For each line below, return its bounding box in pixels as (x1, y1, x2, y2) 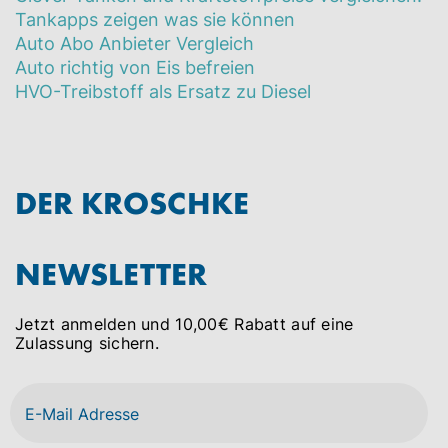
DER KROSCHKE (15, 181, 249, 223)
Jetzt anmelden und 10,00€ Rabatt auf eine (15, 314, 354, 335)
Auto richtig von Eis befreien (15, 57, 255, 79)
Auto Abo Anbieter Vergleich (15, 33, 254, 55)
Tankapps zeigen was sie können (15, 9, 295, 31)
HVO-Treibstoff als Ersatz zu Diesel (15, 81, 311, 103)
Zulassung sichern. (15, 333, 160, 354)
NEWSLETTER (15, 252, 207, 294)
